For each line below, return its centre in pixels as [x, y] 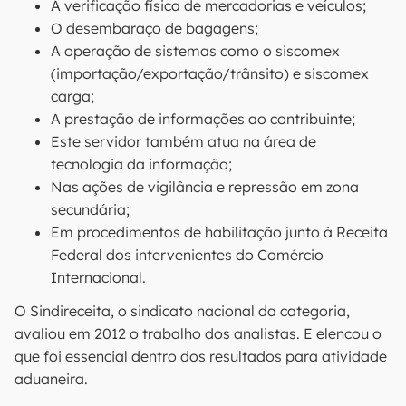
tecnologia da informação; [141, 164]
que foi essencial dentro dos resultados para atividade [201, 356]
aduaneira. [51, 379]
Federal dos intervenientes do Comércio [187, 255]
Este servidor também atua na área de [184, 141]
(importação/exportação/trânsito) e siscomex [210, 73]
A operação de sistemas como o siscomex [195, 51]
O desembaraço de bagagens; [155, 28]
